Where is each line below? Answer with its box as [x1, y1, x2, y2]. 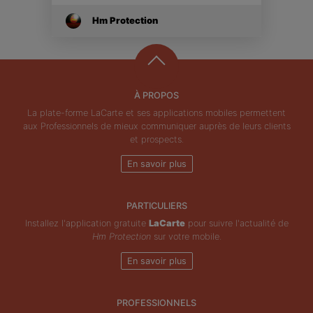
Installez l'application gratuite [24, 217, 149, 228]
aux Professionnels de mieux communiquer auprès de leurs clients [22, 120, 291, 131]
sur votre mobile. [150, 231, 221, 242]
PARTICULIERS [126, 200, 187, 211]
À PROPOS [134, 89, 179, 101]
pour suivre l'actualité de [184, 217, 289, 228]
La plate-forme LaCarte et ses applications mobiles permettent [27, 107, 286, 118]
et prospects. [129, 133, 184, 145]
